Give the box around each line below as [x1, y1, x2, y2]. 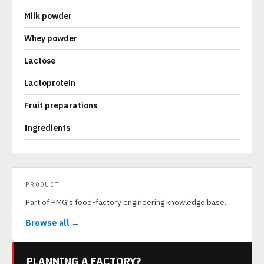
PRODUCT [25, 180, 60, 189]
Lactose [24, 55, 55, 66]
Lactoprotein [24, 78, 75, 88]
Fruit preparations [24, 100, 97, 111]
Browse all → [25, 217, 80, 228]
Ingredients [24, 123, 70, 133]
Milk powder [24, 11, 72, 21]
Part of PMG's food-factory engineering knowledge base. [25, 197, 226, 207]
